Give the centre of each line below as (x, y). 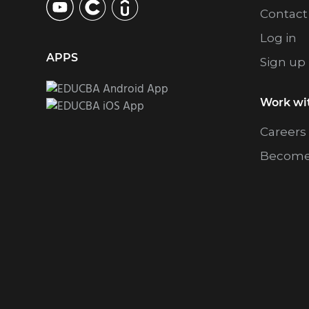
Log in (279, 38)
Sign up (283, 62)
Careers (283, 132)
